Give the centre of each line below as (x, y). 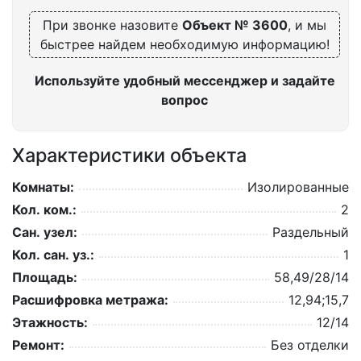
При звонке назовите (112, 25)
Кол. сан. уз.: (53, 255)
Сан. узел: (45, 232)
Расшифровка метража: (90, 300)
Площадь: (45, 278)
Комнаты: (43, 187)
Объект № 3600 (235, 25)
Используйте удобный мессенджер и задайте (185, 81)
